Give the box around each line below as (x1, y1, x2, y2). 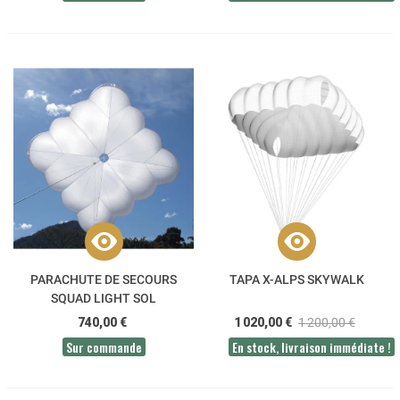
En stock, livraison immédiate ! (232, 337, 391, 356)
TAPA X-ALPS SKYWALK (229, 271, 364, 287)
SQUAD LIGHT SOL (51, 290, 156, 305)
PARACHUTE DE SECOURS (30, 271, 177, 287)
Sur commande (65, 337, 142, 356)
